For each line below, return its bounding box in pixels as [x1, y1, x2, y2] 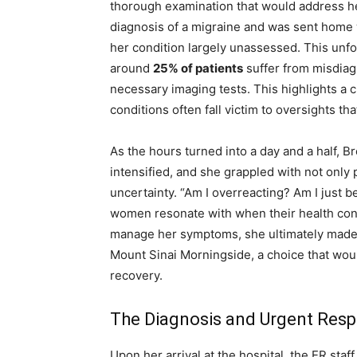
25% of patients [153, 61, 243, 76]
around [110, 61, 153, 76]
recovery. [110, 268, 163, 284]
